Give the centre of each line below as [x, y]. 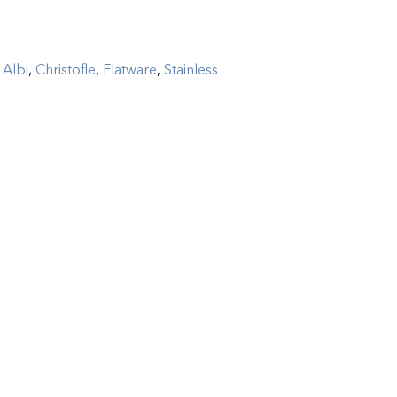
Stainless [191, 70]
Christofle [66, 70]
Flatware [130, 70]
